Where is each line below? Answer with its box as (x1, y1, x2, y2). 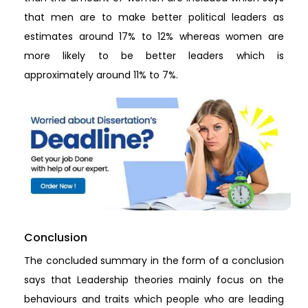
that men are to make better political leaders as (24, 10, 284, 24)
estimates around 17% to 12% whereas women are (24, 29, 284, 43)
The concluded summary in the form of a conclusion (24, 254, 284, 268)
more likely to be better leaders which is (24, 48, 284, 63)
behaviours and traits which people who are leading (24, 292, 284, 307)
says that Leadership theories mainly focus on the (24, 273, 284, 287)
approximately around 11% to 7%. (24, 67, 178, 82)
